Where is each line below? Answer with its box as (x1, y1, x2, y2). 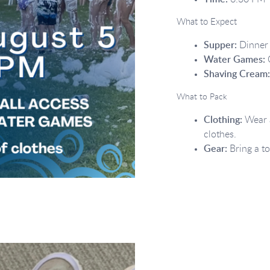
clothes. (204, 130, 237, 139)
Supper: (204, 40, 237, 50)
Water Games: (204, 55, 266, 64)
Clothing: (204, 115, 243, 125)
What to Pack (177, 93, 228, 101)
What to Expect (177, 17, 237, 27)
